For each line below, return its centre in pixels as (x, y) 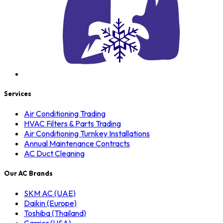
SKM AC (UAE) (50, 193)
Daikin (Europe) (50, 203)
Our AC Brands (28, 173)
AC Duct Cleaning (54, 153)
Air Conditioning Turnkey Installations (87, 133)
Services (18, 93)
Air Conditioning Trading (65, 113)
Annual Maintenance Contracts (77, 143)
